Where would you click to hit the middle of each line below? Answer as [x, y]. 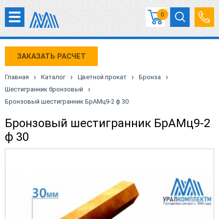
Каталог [53, 77]
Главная [17, 77]
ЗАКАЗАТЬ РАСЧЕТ [51, 56]
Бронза [150, 77]
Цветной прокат [102, 77]
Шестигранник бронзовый [44, 89]
